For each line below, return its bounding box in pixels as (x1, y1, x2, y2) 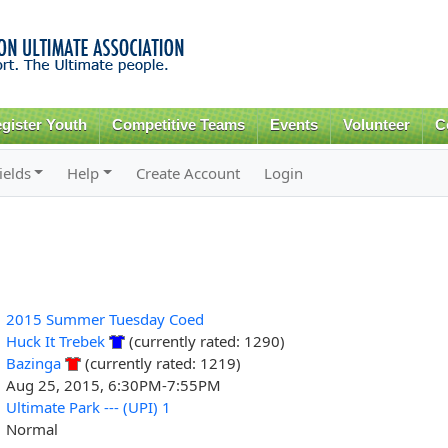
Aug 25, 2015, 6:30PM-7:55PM (5, 374, 221, 395)
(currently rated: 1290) (124, 330, 285, 351)
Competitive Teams (112, 117, 246, 133)
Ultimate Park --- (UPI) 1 (5, 396, 171, 417)
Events (270, 117, 319, 133)
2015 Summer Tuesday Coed (5, 308, 204, 329)
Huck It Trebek (5, 330, 105, 351)
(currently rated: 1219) (80, 352, 241, 373)
